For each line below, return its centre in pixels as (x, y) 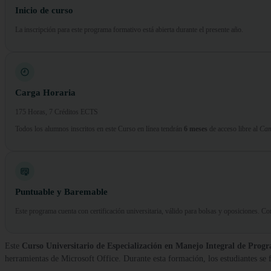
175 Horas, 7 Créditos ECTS (57, 112)
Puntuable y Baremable (61, 192)
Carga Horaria (45, 93)
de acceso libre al (233, 129)
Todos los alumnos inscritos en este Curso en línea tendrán (100, 129)
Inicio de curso (44, 11)
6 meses (196, 129)
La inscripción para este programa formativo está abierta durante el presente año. (129, 30)
